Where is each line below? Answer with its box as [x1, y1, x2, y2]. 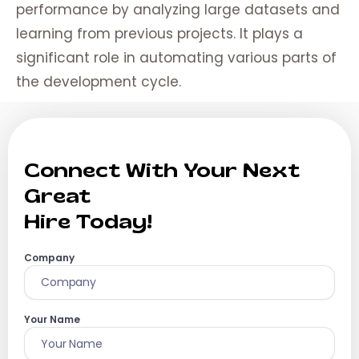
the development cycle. [16, 72, 181, 92]
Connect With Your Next [24, 159, 300, 183]
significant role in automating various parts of [16, 48, 337, 68]
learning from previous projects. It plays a [16, 24, 303, 44]
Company [24, 251, 75, 265]
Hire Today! [24, 210, 152, 234]
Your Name [24, 313, 80, 327]
